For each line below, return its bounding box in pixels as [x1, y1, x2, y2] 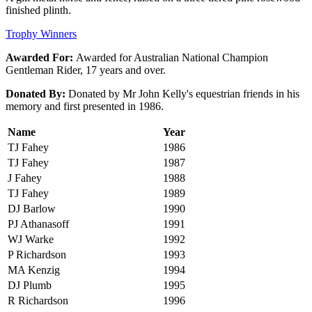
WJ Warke [8, 233, 54, 245]
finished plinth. [6, 3, 71, 16]
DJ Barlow [8, 202, 56, 214]
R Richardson [8, 294, 68, 306]
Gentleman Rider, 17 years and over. [6, 63, 166, 76]
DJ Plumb [8, 279, 52, 291]
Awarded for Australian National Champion [76, 51, 268, 63]
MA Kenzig [8, 263, 60, 276]
